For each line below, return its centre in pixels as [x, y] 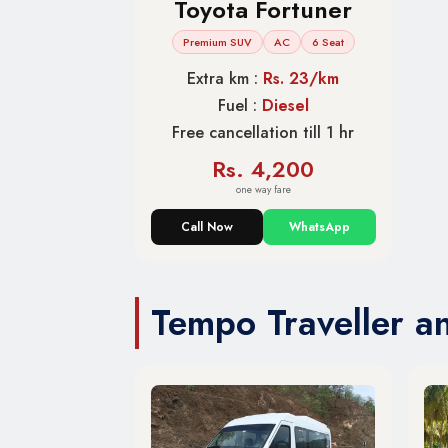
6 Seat [327, 41]
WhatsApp [319, 226]
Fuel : [239, 105]
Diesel [285, 105]
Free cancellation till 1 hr [263, 132]
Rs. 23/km [301, 78]
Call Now [207, 226]
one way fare [263, 189]
